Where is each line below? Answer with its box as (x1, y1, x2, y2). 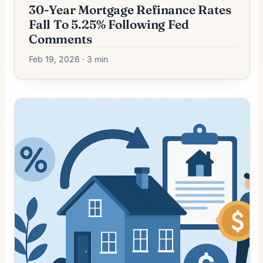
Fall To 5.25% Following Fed (29, 17, 189, 32)
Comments (29, 32, 92, 47)
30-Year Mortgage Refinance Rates (29, 2, 231, 18)
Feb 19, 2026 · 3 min (29, 54, 108, 65)
